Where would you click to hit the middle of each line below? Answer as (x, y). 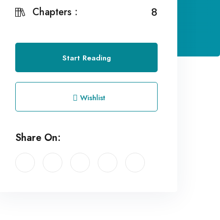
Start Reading (86, 58)
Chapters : (55, 12)
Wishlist (91, 98)
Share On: (38, 138)
